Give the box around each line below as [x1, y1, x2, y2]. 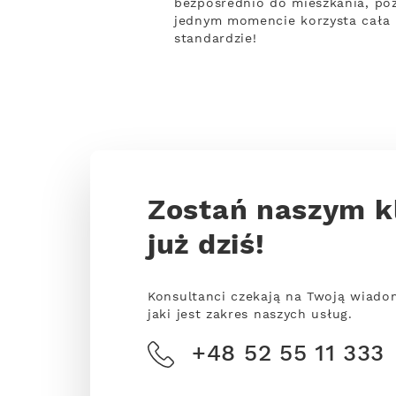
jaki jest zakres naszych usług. [148, 307, 353, 323]
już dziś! [148, 228, 265, 264]
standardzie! [174, 31, 257, 47]
